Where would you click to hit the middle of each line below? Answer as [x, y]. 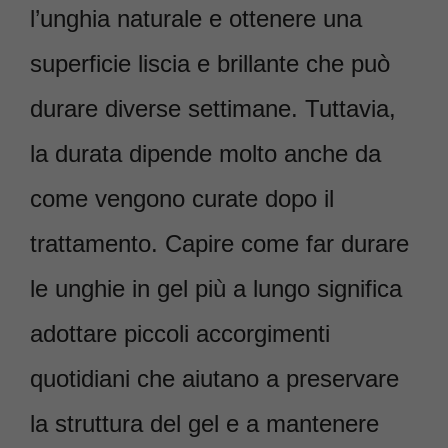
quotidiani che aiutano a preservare [214, 379]
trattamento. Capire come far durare [219, 244]
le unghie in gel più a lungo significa [216, 289]
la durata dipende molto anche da [205, 154]
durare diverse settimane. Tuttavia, [213, 109]
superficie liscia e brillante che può [210, 64]
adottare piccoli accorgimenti [180, 334]
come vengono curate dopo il [182, 199]
